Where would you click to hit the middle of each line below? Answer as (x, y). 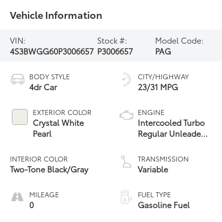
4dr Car (43, 86)
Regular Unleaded (172, 133)
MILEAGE (44, 194)
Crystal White (58, 122)
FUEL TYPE (154, 194)
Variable (153, 168)
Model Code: (180, 40)
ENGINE (151, 112)
